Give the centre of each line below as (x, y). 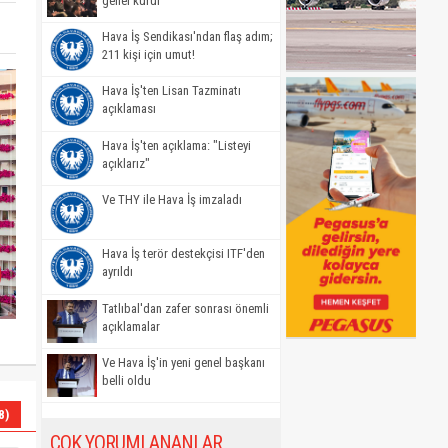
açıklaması (129, 109)
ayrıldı (117, 272)
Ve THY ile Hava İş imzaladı (172, 199)
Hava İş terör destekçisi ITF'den (183, 254)
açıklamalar (131, 326)
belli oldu (126, 380)
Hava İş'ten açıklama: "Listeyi (176, 145)
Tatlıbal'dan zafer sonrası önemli (185, 308)
